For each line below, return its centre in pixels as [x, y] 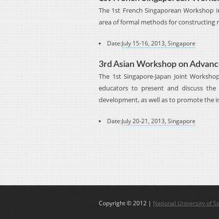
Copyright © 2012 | [126, 203]
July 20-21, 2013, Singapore [159, 121]
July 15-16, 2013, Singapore [159, 43]
